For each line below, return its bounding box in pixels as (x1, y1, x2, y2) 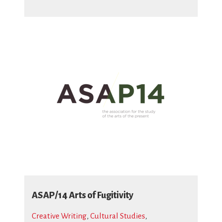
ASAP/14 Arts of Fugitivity (32, 190, 133, 200)
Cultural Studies (90, 212, 145, 220)
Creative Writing (32, 212, 87, 220)
